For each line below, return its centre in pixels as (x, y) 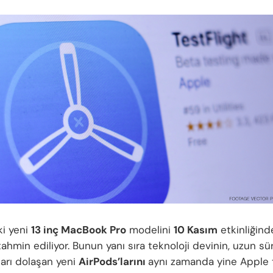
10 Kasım (196, 229)
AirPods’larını (113, 261)
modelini (150, 229)
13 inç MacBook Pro (79, 229)
